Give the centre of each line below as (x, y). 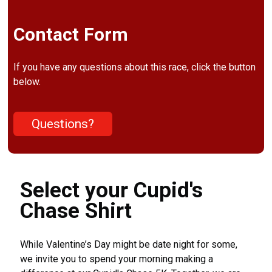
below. (27, 82)
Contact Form (71, 35)
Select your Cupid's (112, 190)
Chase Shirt (76, 211)
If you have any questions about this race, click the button (135, 67)
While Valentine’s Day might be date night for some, (129, 244)
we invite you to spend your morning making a (117, 259)
